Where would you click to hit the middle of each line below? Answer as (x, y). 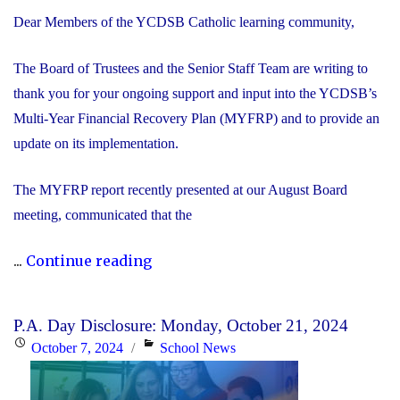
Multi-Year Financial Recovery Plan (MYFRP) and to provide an (196, 119)
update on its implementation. (98, 144)
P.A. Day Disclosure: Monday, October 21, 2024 (181, 325)
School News (198, 347)
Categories (171, 346)
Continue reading (89, 261)
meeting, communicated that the (103, 214)
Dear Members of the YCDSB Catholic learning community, (186, 22)
